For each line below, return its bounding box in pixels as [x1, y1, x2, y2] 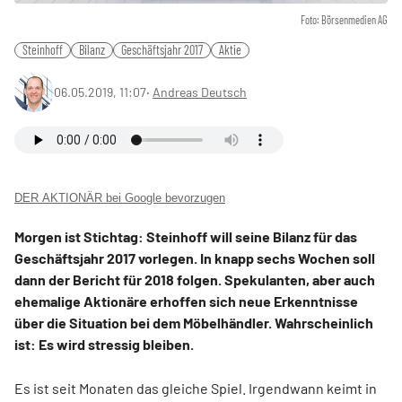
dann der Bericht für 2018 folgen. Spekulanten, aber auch [14, 271, 375, 289]
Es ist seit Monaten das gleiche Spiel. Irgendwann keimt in [14, 380, 377, 398]
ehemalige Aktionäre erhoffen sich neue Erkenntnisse [14, 293, 358, 310]
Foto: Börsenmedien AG [301, 13, 388, 27]
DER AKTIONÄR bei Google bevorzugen [14, 191, 225, 205]
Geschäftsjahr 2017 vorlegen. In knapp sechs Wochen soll [14, 249, 375, 267]
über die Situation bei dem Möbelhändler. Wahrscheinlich [14, 314, 373, 332]
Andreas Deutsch [153, 84, 247, 100]
